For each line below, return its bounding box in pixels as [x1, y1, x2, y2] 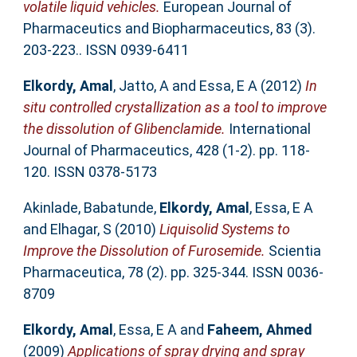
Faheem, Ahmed [206, 320, 312, 338]
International [225, 120, 311, 137]
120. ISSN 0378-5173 [22, 163, 157, 180]
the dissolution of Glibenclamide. [22, 120, 226, 137]
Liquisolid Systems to [159, 220, 290, 237]
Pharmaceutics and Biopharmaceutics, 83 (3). [22, 19, 316, 37]
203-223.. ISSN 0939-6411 [22, 41, 189, 58]
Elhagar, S [49, 220, 112, 237]
